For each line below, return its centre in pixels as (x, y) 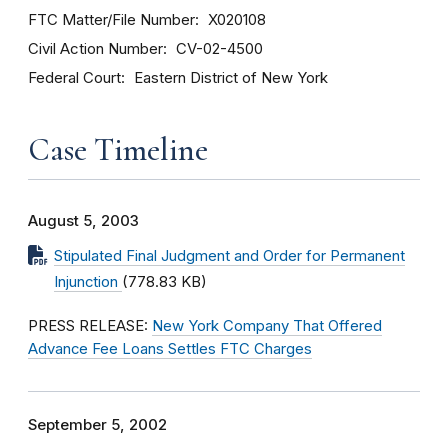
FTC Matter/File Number (111, 19)
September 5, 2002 (97, 425)
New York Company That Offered (267, 326)
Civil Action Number (95, 48)
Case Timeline (118, 149)
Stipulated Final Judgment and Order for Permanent (229, 256)
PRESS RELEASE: (90, 326)
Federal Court (74, 77)
